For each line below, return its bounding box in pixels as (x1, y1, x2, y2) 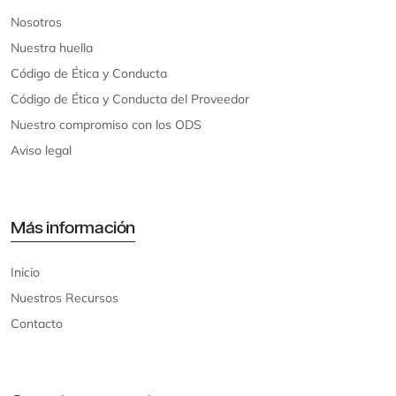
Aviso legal (11, 141, 72, 158)
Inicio (11, 263, 40, 280)
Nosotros (11, 13, 62, 30)
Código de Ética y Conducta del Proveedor (11, 90, 249, 107)
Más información (11, 216, 135, 238)
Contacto (11, 315, 63, 331)
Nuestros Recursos (11, 289, 118, 306)
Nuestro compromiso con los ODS (11, 116, 202, 133)
